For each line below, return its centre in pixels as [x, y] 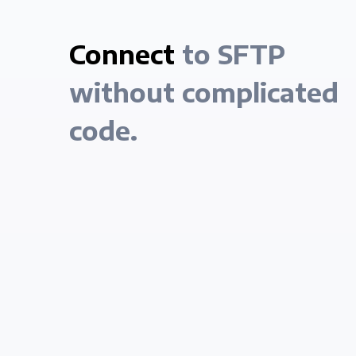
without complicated [204, 93]
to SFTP [230, 54]
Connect [122, 54]
